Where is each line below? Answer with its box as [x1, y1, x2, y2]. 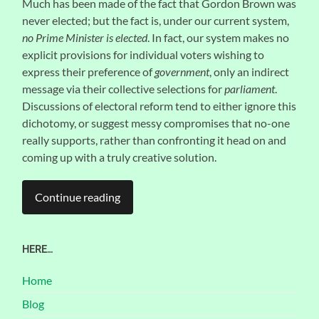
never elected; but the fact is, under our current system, [22, 14, 290, 28]
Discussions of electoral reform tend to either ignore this [22, 99, 297, 113]
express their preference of [22, 65, 155, 79]
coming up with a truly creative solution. [22, 150, 217, 164]
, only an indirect [209, 65, 290, 79]
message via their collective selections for [22, 82, 225, 96]
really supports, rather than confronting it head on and [22, 133, 287, 147]
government [155, 65, 210, 79]
